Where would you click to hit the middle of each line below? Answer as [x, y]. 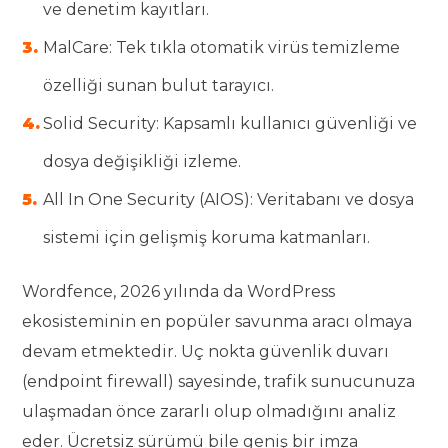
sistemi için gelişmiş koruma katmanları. [207, 237]
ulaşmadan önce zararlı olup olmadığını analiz [209, 411]
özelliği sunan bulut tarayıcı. [159, 85]
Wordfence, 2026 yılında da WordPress [179, 291]
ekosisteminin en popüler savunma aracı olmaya [217, 321]
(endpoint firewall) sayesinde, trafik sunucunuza [219, 381]
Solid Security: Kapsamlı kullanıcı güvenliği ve [230, 123]
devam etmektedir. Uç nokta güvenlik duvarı [206, 351]
